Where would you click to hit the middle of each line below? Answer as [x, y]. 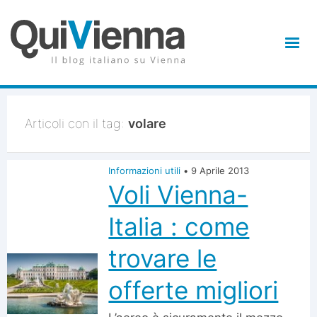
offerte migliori [194, 290]
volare [147, 123]
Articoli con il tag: [76, 123]
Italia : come [179, 226]
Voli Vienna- [178, 195]
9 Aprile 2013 [220, 171]
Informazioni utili [145, 171]
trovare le [163, 258]
